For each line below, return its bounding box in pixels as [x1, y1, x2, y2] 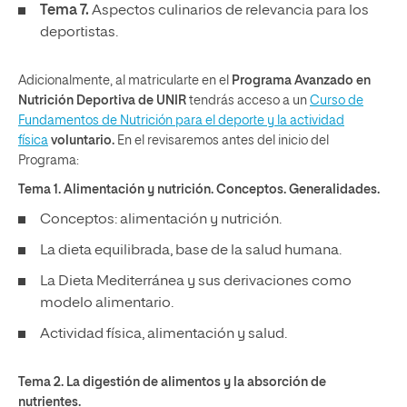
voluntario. [51, 134, 117, 147]
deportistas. [40, 25, 121, 40]
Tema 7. [40, 4, 89, 18]
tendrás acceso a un [186, 94, 310, 107]
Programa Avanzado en [232, 74, 371, 87]
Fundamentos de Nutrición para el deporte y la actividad [18, 114, 344, 127]
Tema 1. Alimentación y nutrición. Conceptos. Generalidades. [18, 184, 380, 196]
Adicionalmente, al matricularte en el [18, 74, 232, 87]
